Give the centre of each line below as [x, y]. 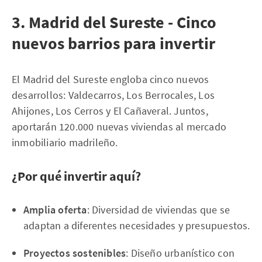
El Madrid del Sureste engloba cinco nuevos [111, 79]
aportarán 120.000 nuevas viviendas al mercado [119, 127]
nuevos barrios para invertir [113, 43]
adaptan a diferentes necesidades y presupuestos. [137, 225]
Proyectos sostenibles [75, 253]
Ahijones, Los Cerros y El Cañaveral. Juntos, [110, 111]
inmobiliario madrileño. [65, 142]
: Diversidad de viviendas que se [158, 210]
